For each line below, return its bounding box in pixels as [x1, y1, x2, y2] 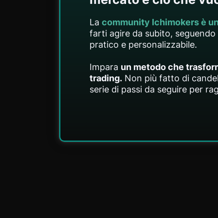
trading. [90, 73, 122, 83]
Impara [90, 61, 121, 72]
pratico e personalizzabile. [90, 39, 197, 50]
